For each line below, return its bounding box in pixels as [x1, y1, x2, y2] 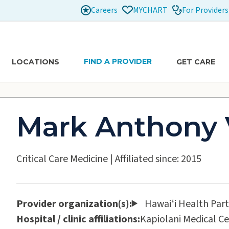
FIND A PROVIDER [83, 57, 152, 66]
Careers [90, 4, 118, 16]
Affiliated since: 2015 [114, 151, 201, 166]
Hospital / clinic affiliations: [16, 212, 140, 226]
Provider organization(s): [16, 196, 132, 211]
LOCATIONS [11, 57, 59, 66]
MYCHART [132, 5, 168, 16]
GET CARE [176, 57, 215, 66]
